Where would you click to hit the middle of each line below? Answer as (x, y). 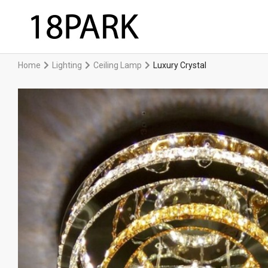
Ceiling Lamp (118, 65)
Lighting (67, 65)
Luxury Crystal (180, 65)
